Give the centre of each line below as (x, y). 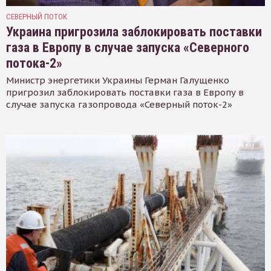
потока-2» (34, 64)
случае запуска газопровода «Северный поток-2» (119, 105)
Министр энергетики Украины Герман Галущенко (118, 80)
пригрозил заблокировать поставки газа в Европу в (125, 93)
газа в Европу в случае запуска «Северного (128, 48)
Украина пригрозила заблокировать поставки (134, 32)
